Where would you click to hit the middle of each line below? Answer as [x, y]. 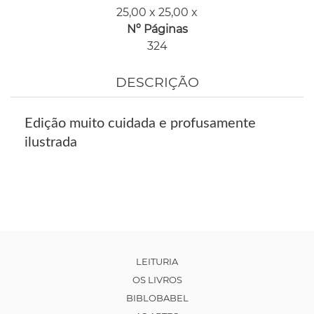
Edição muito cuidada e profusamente [140, 123]
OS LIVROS [157, 279]
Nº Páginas [157, 29]
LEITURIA [157, 261]
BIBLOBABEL [157, 298]
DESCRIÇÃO [157, 82]
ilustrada [51, 142]
